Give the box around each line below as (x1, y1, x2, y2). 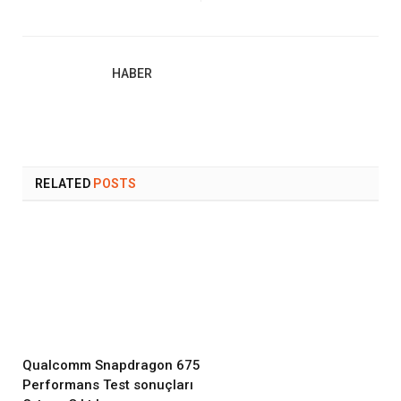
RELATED (35, 176, 90, 192)
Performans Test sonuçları (22, 376, 193, 393)
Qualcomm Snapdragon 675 (22, 356, 200, 373)
